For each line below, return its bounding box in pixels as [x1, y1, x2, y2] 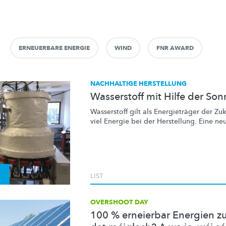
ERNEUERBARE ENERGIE [19, 44, 90, 52]
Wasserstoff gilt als [90, 107, 154, 117]
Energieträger [154, 107, 199, 117]
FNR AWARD [156, 44, 194, 52]
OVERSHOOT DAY [90, 198, 148, 207]
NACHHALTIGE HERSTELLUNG [90, 79, 187, 88]
